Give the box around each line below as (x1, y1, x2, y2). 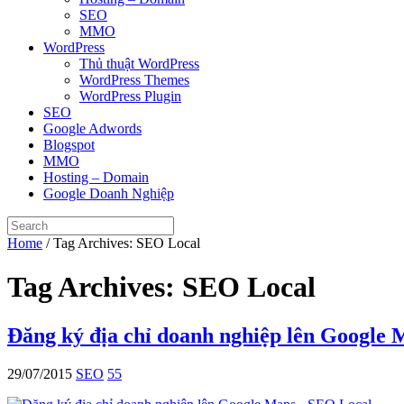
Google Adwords (43, 120, 142, 136)
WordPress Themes (79, 71, 189, 87)
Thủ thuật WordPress (79, 55, 199, 71)
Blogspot (43, 136, 95, 152)
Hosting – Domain (43, 169, 149, 185)
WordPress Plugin (79, 87, 181, 104)
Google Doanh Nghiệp (43, 185, 174, 201)
